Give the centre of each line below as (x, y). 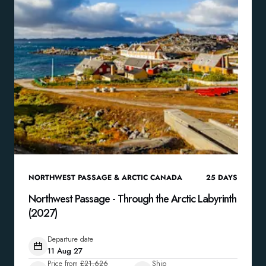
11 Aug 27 (65, 251)
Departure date (70, 239)
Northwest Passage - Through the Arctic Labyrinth (132, 199)
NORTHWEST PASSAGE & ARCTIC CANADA (105, 178)
